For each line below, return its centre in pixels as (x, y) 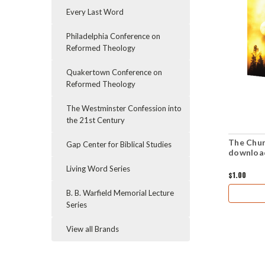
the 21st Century (96, 120)
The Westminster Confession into (124, 108)
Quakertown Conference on (114, 72)
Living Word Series (98, 169)
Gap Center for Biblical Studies (119, 144)
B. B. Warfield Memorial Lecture (120, 193)
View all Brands (93, 229)
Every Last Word (95, 12)
